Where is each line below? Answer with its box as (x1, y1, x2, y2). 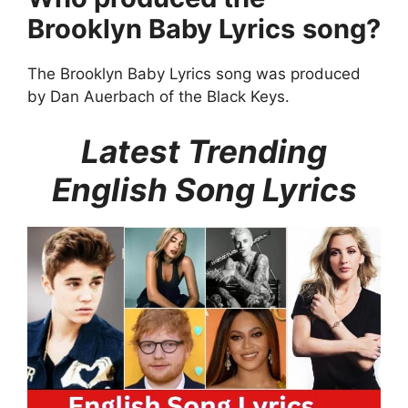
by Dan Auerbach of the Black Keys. (27, 87, 290, 107)
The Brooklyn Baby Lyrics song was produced (27, 65, 361, 84)
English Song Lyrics (51, 169, 357, 209)
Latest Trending (81, 131, 327, 170)
